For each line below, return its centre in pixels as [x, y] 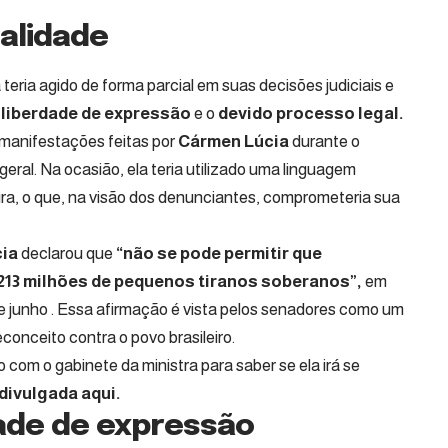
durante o [324, 141]
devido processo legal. [311, 113]
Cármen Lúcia [233, 141]
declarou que [67, 253]
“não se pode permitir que [219, 253]
